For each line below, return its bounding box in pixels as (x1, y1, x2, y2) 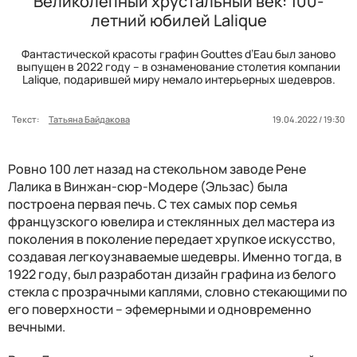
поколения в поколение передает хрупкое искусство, (8, 229, 335, 248)
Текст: (12, 112, 39, 125)
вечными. (8, 317, 68, 335)
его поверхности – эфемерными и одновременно (8, 300, 312, 318)
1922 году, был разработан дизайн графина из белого (8, 265, 336, 283)
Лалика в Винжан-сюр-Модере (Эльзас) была (8, 177, 288, 195)
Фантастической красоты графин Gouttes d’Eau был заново (22, 45, 335, 61)
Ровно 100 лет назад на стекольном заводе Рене (8, 159, 306, 178)
